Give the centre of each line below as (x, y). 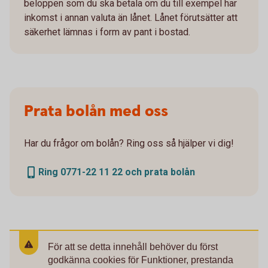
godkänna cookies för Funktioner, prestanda (141, 260)
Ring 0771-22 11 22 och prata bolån (117, 172)
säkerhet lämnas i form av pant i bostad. (107, 32)
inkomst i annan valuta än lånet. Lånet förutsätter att (131, 18)
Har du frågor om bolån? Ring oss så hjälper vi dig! (129, 144)
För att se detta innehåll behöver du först (133, 247)
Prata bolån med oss (96, 112)
